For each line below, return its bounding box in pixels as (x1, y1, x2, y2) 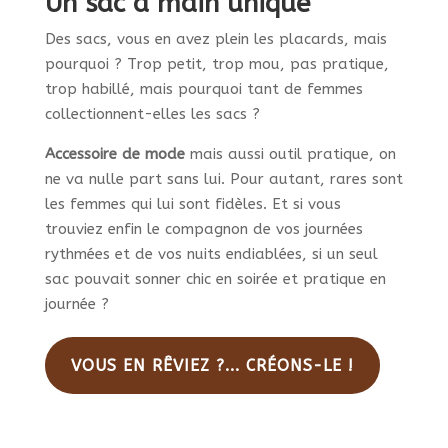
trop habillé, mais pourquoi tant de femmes (44, 80, 363, 99)
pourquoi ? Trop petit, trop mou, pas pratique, (44, 55, 389, 74)
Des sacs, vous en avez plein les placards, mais (44, 30, 387, 49)
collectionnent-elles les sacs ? (44, 105, 260, 124)
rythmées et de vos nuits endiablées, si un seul (44, 245, 378, 264)
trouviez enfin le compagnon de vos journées (44, 220, 363, 239)
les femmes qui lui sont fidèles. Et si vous (44, 195, 341, 214)
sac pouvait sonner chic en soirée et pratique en (44, 270, 386, 289)
